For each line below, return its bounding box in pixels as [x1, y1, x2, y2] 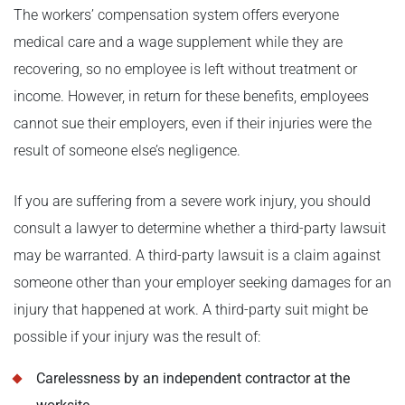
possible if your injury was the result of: [14, 327, 260, 345]
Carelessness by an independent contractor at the [36, 369, 350, 387]
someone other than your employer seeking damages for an [14, 273, 391, 291]
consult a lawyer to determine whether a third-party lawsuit [14, 219, 386, 237]
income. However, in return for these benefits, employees [14, 87, 369, 105]
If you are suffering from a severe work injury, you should [14, 192, 371, 210]
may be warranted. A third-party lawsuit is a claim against [14, 246, 381, 264]
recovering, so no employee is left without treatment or [14, 60, 357, 78]
